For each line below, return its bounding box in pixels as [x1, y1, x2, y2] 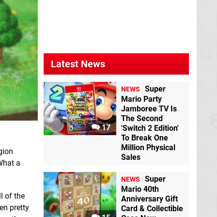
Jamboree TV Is [121, 104, 177, 113]
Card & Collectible [121, 204, 183, 213]
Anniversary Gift [121, 194, 178, 203]
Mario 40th [121, 185, 159, 194]
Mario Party [121, 94, 162, 104]
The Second [121, 114, 163, 123]
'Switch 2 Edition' [121, 124, 179, 133]
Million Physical [121, 143, 175, 152]
